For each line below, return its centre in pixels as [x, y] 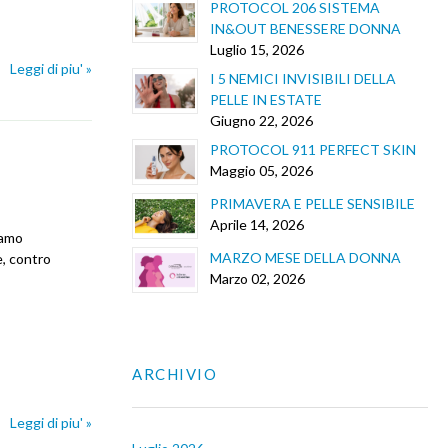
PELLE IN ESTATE [266, 99]
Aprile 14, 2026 [257, 224]
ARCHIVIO [174, 373]
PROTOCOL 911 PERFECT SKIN [313, 149]
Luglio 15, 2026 [257, 49]
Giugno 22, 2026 [261, 120]
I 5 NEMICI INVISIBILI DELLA [303, 78]
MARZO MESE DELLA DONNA [305, 257]
